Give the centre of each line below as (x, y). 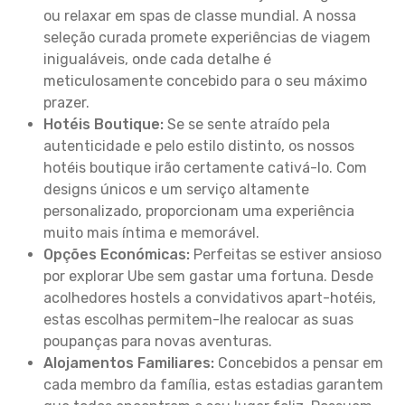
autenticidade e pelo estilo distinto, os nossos (199, 146)
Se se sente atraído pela (247, 124)
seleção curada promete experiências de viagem (207, 38)
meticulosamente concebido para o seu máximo (205, 81)
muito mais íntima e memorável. (151, 233)
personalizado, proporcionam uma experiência (199, 211)
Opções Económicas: (117, 254)
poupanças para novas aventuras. (158, 341)
